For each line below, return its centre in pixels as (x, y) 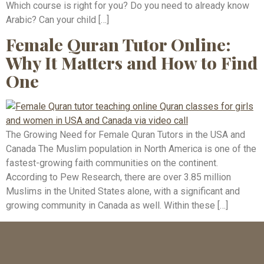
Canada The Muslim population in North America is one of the (131, 149)
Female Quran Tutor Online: (118, 44)
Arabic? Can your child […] (57, 19)
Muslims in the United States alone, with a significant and (123, 192)
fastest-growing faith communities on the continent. (112, 163)
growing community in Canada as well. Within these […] (117, 206)
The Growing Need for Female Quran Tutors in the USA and (126, 135)
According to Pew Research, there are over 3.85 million (118, 177)
